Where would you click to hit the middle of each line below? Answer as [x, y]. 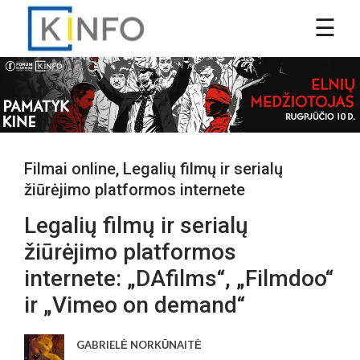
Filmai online [70, 168]
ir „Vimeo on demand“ [135, 305]
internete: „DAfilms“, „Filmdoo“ [179, 278]
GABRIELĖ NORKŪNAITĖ [139, 344]
